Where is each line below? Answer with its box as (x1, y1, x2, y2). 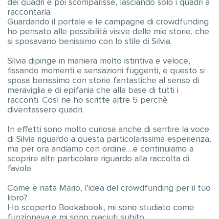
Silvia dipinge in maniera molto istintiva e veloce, (7, 57, 190, 66)
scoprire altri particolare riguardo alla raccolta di (7, 154, 189, 163)
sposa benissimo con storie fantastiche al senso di (7, 76, 199, 85)
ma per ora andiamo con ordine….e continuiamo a (7, 145, 194, 153)
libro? (7, 194, 27, 202)
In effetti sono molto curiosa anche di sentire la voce (7, 125, 209, 134)
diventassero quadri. (7, 106, 84, 114)
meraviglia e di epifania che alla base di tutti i (7, 86, 178, 95)
